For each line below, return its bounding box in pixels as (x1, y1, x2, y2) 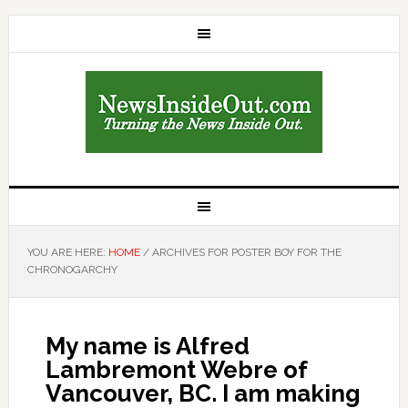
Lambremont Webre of (45, 356, 307, 383)
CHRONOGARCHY (26, 263, 117, 276)
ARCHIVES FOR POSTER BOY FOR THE (148, 246, 342, 259)
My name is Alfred (45, 332, 250, 360)
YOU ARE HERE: (26, 246, 108, 259)
